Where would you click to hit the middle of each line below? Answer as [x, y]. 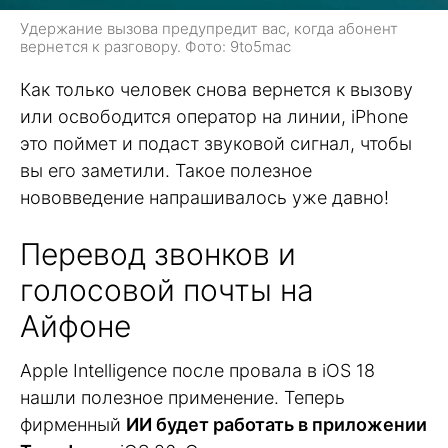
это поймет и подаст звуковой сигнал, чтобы [216, 144]
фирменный [73, 425]
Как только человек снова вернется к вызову [216, 90]
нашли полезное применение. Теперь [182, 398]
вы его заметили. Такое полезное [166, 171]
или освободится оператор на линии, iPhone [214, 117]
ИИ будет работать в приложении [276, 425]
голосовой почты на [167, 290]
